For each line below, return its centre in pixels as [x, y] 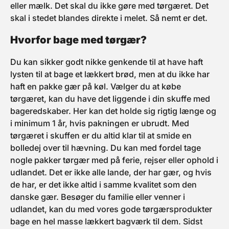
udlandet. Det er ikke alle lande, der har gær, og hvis [111, 172]
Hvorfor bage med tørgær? [78, 40]
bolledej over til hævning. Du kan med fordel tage [106, 148]
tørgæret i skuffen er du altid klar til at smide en [101, 135]
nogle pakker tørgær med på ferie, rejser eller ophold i [114, 160]
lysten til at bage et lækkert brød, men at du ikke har [110, 74]
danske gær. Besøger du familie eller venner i [98, 197]
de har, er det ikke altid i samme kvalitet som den [104, 185]
